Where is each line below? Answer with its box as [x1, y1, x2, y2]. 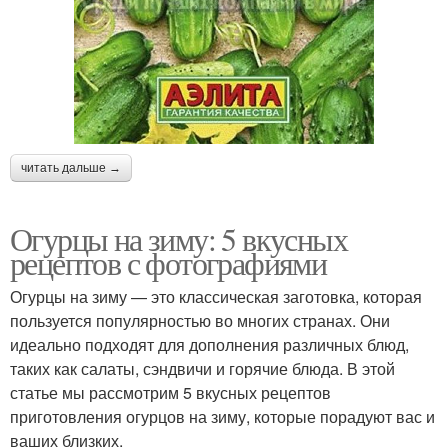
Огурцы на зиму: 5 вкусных [10, 217, 347, 261]
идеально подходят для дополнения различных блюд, [10, 333, 409, 357]
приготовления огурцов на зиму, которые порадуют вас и [10, 405, 435, 429]
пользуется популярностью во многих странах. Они [10, 309, 390, 333]
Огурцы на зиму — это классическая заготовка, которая [10, 285, 422, 309]
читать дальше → [21, 161, 121, 176]
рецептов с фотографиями [10, 241, 327, 285]
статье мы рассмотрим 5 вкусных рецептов [10, 381, 331, 405]
